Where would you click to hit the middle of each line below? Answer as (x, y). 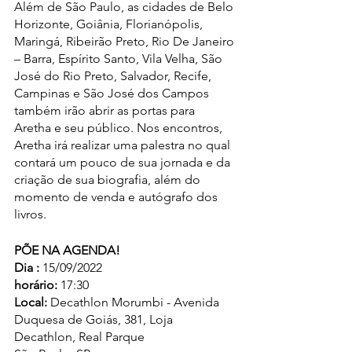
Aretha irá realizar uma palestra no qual (124, 145)
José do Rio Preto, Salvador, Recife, (114, 76)
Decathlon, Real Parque (79, 337)
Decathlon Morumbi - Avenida (136, 302)
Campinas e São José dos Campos (113, 93)
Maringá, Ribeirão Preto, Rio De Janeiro (126, 42)
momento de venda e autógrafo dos (117, 197)
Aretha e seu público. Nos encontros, (120, 128)
